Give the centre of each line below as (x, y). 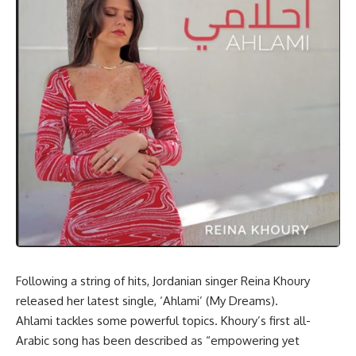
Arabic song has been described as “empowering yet (158, 340)
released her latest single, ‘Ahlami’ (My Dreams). (147, 300)
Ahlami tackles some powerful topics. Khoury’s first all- (163, 320)
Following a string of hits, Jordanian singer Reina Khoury (163, 281)
